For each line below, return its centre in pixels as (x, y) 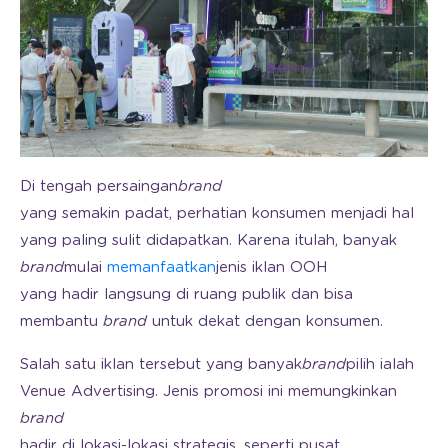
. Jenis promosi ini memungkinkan (276, 391)
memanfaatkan (161, 267)
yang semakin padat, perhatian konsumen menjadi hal (217, 213)
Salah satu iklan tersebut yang (131, 364)
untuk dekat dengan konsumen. (265, 321)
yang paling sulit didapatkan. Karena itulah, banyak (208, 240)
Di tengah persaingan (99, 186)
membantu (61, 321)
